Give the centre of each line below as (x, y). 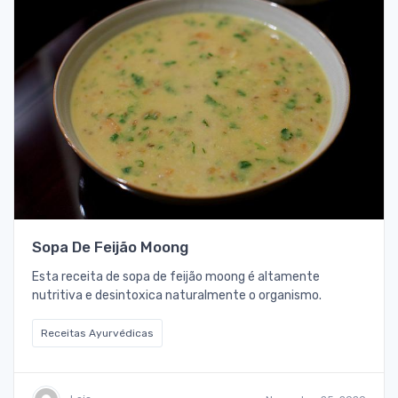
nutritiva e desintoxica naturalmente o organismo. (177, 296)
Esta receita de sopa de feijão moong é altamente (176, 277)
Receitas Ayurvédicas (97, 334)
